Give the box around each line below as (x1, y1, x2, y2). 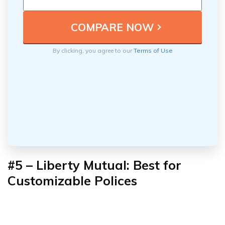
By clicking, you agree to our (52, 47, 134, 55)
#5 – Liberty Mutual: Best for (8, 157, 181, 173)
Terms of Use (133, 47, 173, 55)
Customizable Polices (8, 173, 137, 189)
